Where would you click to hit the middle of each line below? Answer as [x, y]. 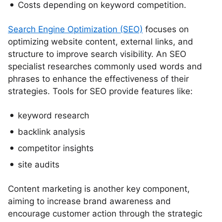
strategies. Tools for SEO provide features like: [100, 91]
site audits [39, 165]
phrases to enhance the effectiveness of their [98, 79]
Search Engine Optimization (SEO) [75, 29]
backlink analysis [52, 132]
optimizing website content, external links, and [101, 42]
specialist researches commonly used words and [105, 66]
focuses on [166, 29]
